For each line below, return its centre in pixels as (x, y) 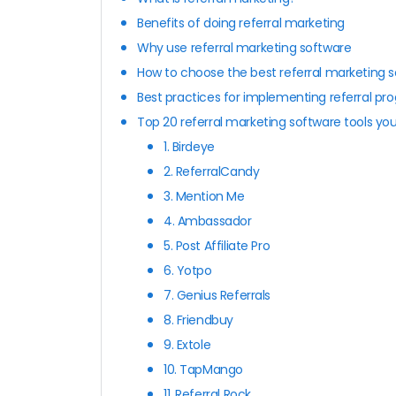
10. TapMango (203, 369)
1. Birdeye (189, 146)
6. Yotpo (188, 270)
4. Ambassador (208, 221)
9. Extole (187, 344)
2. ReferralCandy (212, 171)
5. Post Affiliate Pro (217, 245)
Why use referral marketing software (244, 47)
